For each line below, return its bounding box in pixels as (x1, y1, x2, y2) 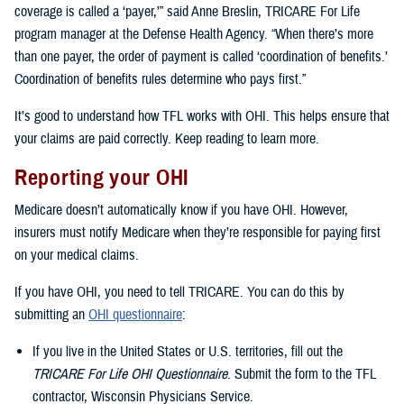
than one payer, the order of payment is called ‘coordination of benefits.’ (14, 48, 388, 67)
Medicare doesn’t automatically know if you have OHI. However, (14, 200, 348, 219)
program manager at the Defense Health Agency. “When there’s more (14, 25, 373, 44)
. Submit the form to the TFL (227, 364, 376, 383)
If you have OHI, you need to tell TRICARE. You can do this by (14, 282, 344, 301)
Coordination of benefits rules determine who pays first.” (14, 70, 306, 89)
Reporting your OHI (14, 164, 188, 192)
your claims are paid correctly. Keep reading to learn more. (14, 130, 319, 149)
